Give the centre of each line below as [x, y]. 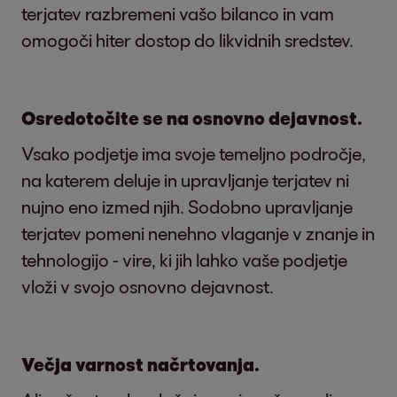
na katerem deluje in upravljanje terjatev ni [185, 180]
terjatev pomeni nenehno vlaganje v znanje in [198, 233]
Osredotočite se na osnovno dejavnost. [192, 118]
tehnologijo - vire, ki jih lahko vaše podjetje [184, 260]
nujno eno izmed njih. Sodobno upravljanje [187, 206]
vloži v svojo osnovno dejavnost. [148, 286]
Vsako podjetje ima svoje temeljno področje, [194, 153]
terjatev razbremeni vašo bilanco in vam [178, 13]
